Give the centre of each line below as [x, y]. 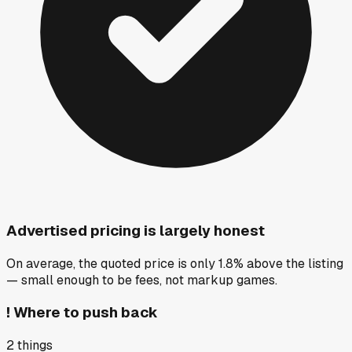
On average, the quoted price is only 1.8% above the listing [175, 263]
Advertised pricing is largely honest [136, 230]
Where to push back [86, 313]
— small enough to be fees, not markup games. [142, 280]
